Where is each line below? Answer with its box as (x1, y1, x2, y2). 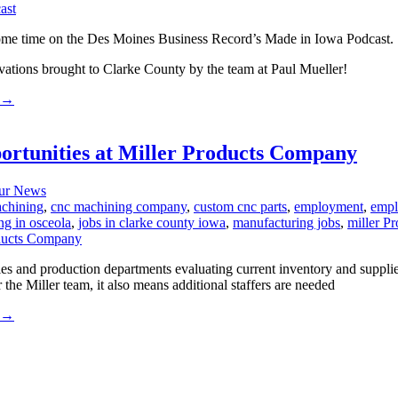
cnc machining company (51, 198, 187, 214)
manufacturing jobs (233, 214, 340, 230)
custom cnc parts (194, 198, 287, 214)
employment (294, 198, 363, 214)
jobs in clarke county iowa (78, 214, 226, 230)
